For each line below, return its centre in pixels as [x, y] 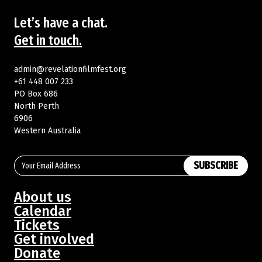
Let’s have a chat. [61, 23]
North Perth [37, 106]
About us [43, 197]
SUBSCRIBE [216, 166]
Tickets [37, 225]
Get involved [54, 239]
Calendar [43, 211]
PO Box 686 [36, 94]
